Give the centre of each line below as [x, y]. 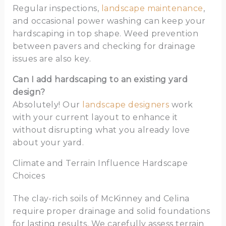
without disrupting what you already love [101, 130]
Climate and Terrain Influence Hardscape [100, 163]
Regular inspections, [57, 9]
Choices [29, 176]
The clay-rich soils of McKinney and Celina [101, 199]
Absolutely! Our [47, 105]
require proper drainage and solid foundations [111, 211]
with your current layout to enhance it [95, 118]
